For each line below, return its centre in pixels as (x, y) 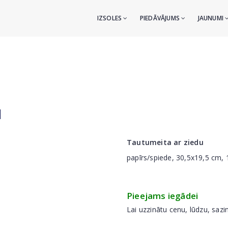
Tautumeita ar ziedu (165, 142)
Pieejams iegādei (163, 196)
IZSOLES (110, 18)
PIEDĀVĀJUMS (161, 18)
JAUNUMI (211, 18)
